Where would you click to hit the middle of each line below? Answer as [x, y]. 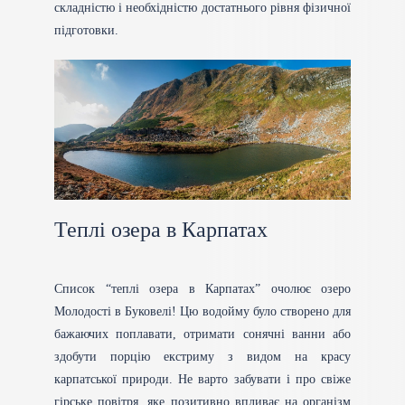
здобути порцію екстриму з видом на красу [202, 357]
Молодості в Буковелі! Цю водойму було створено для [202, 312]
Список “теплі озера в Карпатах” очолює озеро [202, 289]
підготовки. [86, 30]
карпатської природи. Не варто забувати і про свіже [202, 380]
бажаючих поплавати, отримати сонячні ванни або [202, 334]
